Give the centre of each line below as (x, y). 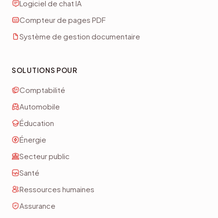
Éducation (37, 123)
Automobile (40, 106)
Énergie (33, 139)
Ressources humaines (57, 189)
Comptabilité (42, 90)
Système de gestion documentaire (80, 36)
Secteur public (45, 156)
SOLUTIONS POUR (45, 70)
